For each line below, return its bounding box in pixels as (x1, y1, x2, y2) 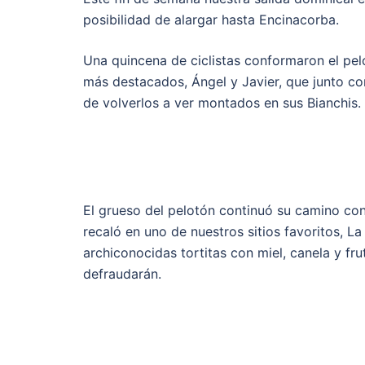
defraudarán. (83, 266, 161, 282)
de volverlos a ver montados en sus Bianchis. (83, 95, 361, 111)
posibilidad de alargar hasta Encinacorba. (83, 11, 339, 28)
